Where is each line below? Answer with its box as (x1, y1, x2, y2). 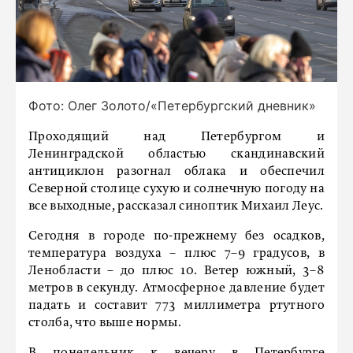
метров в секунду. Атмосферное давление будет (28, 282, 325, 295)
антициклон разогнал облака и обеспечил (28, 165, 325, 178)
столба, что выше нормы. (28, 317, 181, 329)
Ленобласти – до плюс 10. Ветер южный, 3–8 (28, 265, 325, 277)
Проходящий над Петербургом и (28, 131, 325, 143)
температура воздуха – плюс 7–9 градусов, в (28, 247, 325, 260)
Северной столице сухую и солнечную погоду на (28, 183, 325, 195)
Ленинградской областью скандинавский (28, 148, 325, 161)
